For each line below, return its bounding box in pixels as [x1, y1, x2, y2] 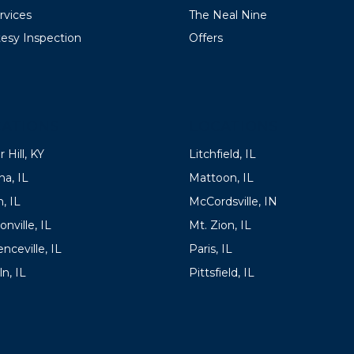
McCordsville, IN [189, 194, 277, 209]
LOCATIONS [189, 117, 278, 135]
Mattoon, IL [189, 170, 254, 185]
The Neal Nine [189, 7, 267, 22]
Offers [189, 30, 223, 45]
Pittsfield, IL [189, 265, 254, 280]
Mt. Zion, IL [189, 217, 251, 232]
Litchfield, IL [189, 146, 256, 161]
